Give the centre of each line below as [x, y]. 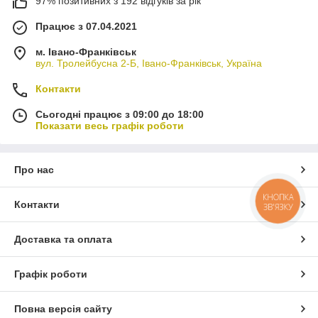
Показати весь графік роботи [110, 125]
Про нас [34, 169]
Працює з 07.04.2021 [86, 26]
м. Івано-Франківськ [86, 51]
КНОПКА [278, 197]
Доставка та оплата [63, 239]
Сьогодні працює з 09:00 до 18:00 [120, 114]
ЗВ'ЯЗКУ [278, 207]
